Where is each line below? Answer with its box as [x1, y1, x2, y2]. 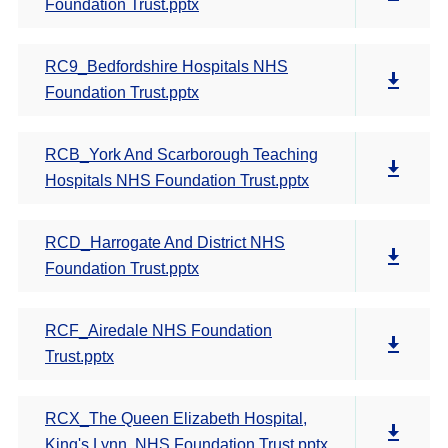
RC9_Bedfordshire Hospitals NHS [45, 58, 288, 75]
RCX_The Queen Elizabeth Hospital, [45, 410, 307, 427]
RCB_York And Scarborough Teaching [45, 146, 318, 163]
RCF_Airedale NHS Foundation [45, 322, 272, 339]
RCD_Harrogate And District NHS [45, 234, 285, 251]
